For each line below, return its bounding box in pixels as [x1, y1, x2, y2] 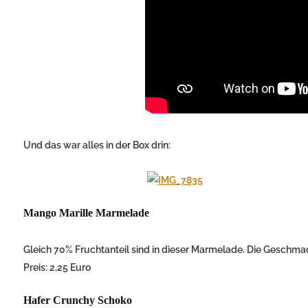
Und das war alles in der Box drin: [23, 140, 170, 151]
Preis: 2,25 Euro [23, 262, 91, 274]
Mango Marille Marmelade [23, 207, 149, 219]
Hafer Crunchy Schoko [23, 294, 132, 307]
